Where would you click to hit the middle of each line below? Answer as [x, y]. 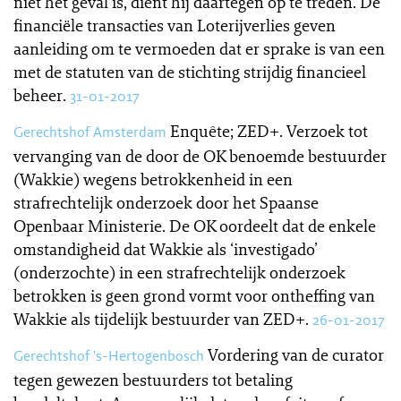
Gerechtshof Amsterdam [90, 132]
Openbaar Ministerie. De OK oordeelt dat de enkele [195, 226]
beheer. [40, 95]
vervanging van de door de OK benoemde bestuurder [200, 156]
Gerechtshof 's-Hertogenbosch [109, 356]
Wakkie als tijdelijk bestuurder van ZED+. [161, 319]
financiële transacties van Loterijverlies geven [175, 25]
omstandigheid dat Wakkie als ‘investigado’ [166, 249]
